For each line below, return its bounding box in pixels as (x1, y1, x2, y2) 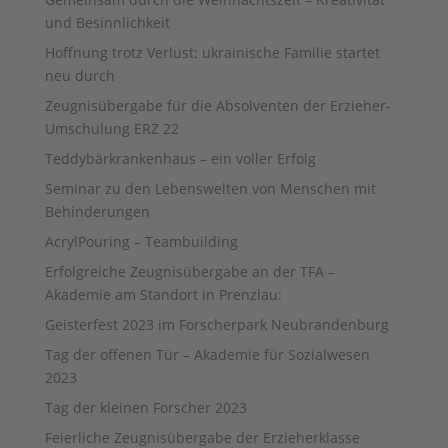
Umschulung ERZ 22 (44, 119, 179, 139)
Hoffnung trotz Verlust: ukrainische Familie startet (44, 43, 380, 63)
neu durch (44, 66, 127, 86)
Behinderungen (44, 202, 150, 222)
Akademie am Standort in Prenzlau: (44, 285, 282, 305)
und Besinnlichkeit (44, 13, 170, 33)
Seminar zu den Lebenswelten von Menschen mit (44, 179, 376, 199)
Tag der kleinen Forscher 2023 (44, 398, 247, 418)
